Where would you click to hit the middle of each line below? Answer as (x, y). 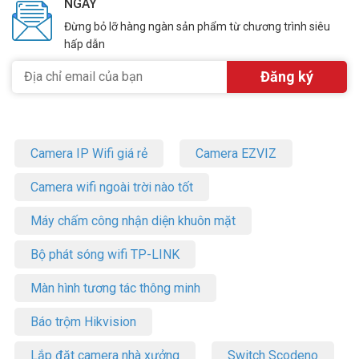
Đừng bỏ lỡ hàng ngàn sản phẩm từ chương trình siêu (197, 26)
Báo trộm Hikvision (83, 321)
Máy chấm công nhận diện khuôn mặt (133, 220)
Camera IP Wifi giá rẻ (89, 153)
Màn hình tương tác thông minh (115, 288)
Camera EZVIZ (236, 153)
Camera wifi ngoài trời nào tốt (112, 187)
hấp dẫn (85, 44)
